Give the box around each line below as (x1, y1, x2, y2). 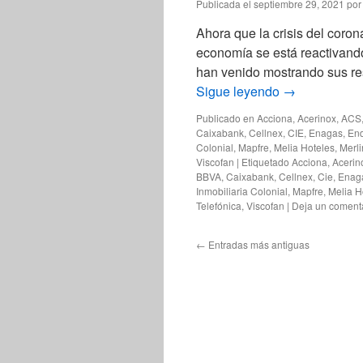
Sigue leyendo (196, 82, 283, 100)
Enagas (309, 126, 343, 139)
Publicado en (196, 111, 254, 125)
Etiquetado (241, 155, 289, 169)
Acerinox (297, 111, 336, 125)
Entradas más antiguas (206, 237, 310, 251)
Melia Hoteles (274, 140, 335, 154)
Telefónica (196, 199, 241, 212)
